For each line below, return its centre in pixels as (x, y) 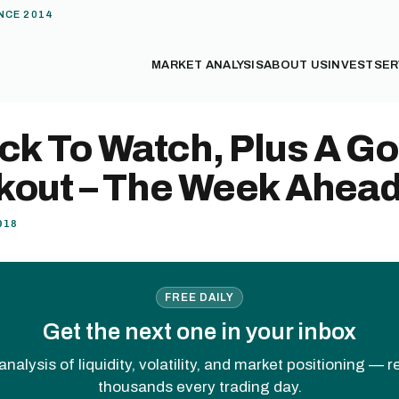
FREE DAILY (199, 297)
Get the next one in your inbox (199, 331)
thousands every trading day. (199, 387)
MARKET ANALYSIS (208, 65)
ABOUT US (296, 65)
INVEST (351, 65)
